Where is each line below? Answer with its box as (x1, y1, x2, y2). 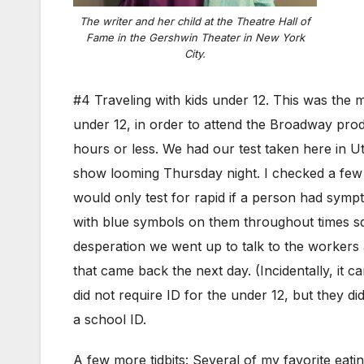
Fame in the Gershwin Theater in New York (85, 31, 305, 45)
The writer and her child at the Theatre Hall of (80, 15, 310, 28)
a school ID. (73, 311, 150, 328)
